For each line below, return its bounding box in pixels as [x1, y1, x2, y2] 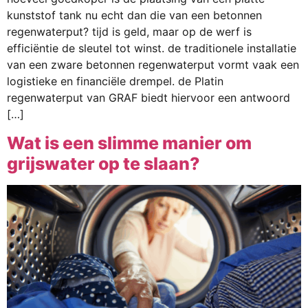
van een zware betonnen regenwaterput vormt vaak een [7, 58, 299, 72]
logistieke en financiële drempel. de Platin [7, 74, 223, 89]
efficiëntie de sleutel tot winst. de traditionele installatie [7, 41, 296, 56]
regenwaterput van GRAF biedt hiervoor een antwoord [7, 91, 290, 105]
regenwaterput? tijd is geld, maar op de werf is [7, 25, 252, 39]
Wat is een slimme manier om [7, 132, 252, 153]
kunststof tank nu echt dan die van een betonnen [7, 8, 262, 23]
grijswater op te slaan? [7, 153, 200, 174]
